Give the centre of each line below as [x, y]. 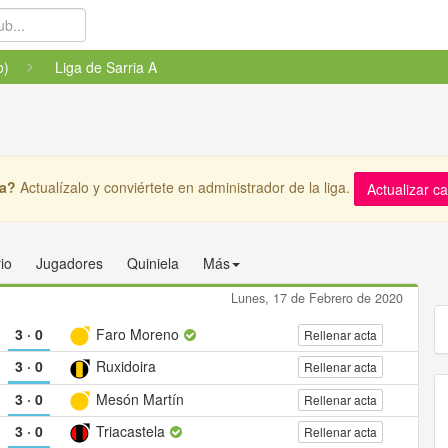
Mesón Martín [138, 398]
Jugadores [69, 263]
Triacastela [131, 430]
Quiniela [153, 263]
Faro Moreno [138, 334]
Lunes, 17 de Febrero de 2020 [316, 298]
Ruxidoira [124, 366]
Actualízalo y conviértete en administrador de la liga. [185, 186]
